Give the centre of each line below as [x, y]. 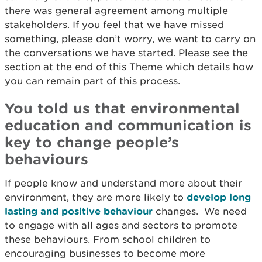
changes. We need [200, 211]
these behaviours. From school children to [108, 239]
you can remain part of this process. [92, 81]
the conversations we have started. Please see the [126, 53]
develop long [219, 197]
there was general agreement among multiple [116, 11]
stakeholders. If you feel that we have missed [114, 25]
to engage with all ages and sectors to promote [121, 225]
